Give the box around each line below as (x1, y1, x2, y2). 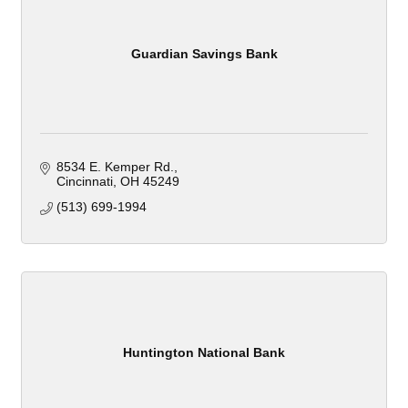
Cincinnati (56, 174, 113, 189)
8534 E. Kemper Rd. (56, 159, 174, 175)
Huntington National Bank (123, 344, 285, 360)
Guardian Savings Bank (130, 46, 278, 61)
